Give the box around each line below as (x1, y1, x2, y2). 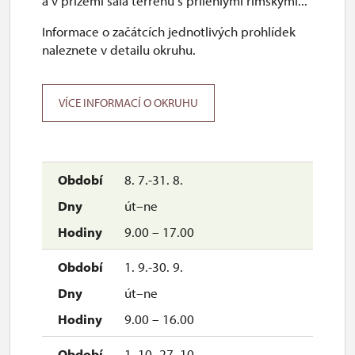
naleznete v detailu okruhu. (42, 41, 196, 58)
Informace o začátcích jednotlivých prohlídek (42, 23, 296, 40)
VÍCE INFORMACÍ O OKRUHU (59, 95, 198, 110)
